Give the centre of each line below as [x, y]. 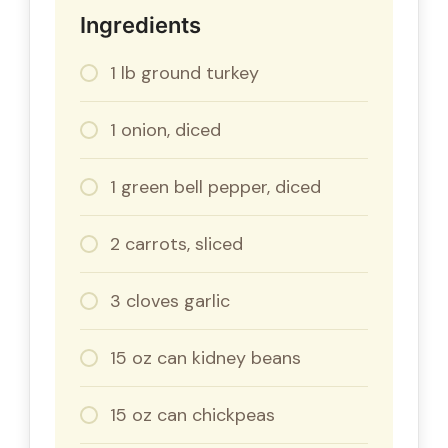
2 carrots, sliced [176, 243]
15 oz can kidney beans [205, 357]
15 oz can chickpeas [192, 414]
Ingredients [140, 24]
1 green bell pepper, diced [215, 186]
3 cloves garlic [170, 300]
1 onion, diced [165, 129]
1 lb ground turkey [184, 72]
